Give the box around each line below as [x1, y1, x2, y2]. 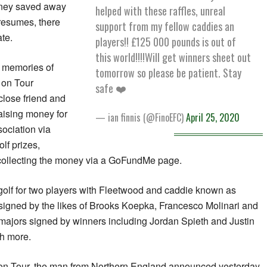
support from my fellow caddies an [95, 18, 235, 34]
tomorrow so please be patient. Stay [95, 64, 242, 80]
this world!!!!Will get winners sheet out [95, 49, 252, 65]
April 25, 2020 [186, 110, 240, 125]
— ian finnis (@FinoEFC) [95, 110, 187, 125]
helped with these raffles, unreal [95, 2, 226, 18]
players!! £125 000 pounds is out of [95, 33, 237, 49]
